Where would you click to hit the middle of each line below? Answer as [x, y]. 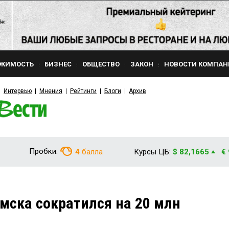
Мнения [51, 91]
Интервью [18, 91]
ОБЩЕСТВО [101, 64]
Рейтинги [83, 91]
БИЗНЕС [58, 64]
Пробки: [43, 151]
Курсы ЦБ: [152, 152]
